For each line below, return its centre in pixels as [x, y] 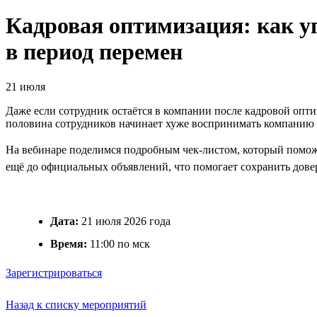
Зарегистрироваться [54, 272]
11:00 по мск [119, 243]
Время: [69, 243]
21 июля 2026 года [125, 221]
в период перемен [94, 52]
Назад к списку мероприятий [76, 304]
